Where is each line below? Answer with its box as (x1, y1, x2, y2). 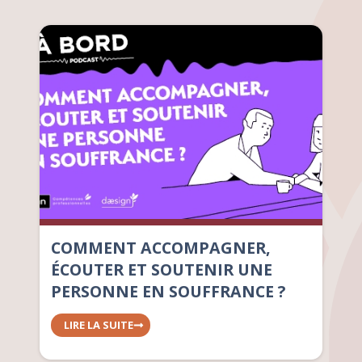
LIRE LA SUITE (64, 318, 133, 333)
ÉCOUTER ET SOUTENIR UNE (51, 259, 272, 281)
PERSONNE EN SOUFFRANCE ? (51, 280, 285, 303)
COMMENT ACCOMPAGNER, (51, 237, 271, 259)
